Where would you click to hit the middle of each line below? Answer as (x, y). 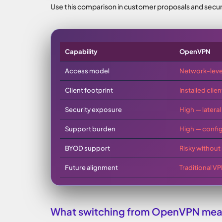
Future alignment (91, 167)
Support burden (90, 129)
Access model (87, 71)
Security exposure (93, 110)
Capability (81, 52)
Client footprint (89, 90)
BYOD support (87, 148)
